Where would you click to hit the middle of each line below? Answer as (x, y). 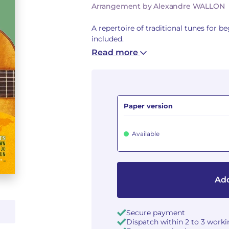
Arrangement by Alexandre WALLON (158, 6)
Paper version (148, 106)
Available (146, 134)
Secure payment (156, 213)
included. (108, 39)
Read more (116, 52)
